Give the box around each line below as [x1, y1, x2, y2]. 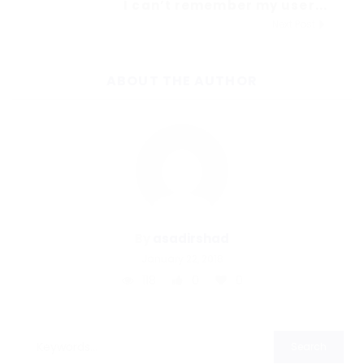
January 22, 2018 [141, 251, 223, 266]
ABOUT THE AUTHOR [106, 71, 258, 90]
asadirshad [153, 229, 229, 247]
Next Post [272, 16, 318, 31]
